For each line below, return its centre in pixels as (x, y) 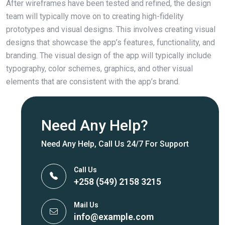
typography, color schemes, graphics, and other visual (99, 68)
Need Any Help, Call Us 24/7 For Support (115, 144)
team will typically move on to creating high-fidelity (95, 16)
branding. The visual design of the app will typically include (109, 55)
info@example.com (114, 216)
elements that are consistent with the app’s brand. (93, 81)
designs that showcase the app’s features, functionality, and (110, 42)
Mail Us (86, 205)
